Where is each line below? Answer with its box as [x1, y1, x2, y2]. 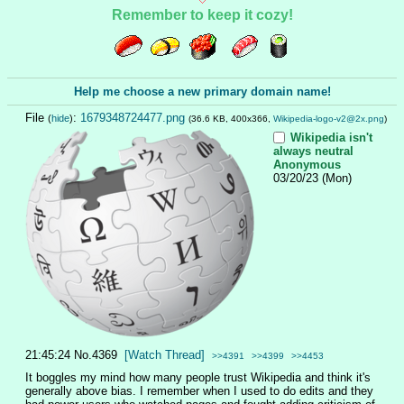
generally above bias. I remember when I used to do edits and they [25, 383, 373, 398]
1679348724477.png [80, 111, 185, 125]
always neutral [273, 143, 353, 158]
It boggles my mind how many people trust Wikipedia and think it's [25, 370, 371, 384]
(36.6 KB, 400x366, [188, 114, 273, 124]
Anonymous [273, 157, 341, 171]
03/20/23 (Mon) [273, 170, 352, 185]
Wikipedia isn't [290, 130, 372, 144]
